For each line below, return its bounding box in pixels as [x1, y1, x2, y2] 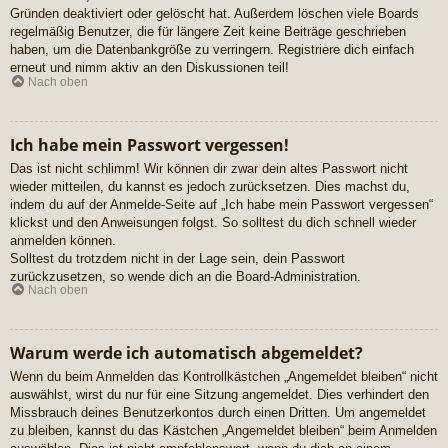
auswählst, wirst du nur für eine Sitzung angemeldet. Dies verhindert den [10, 387, 429, 403]
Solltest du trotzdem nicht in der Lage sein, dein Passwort [10, 250, 345, 266]
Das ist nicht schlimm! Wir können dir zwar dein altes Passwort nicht [10, 160, 408, 176]
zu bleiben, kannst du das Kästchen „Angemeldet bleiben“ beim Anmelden [10, 423, 437, 439]
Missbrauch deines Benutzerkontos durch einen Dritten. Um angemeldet [10, 405, 426, 421]
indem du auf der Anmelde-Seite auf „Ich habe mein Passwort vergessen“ [10, 196, 433, 212]
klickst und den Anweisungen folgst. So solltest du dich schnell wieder [10, 214, 416, 230]
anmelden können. [10, 232, 116, 248]
